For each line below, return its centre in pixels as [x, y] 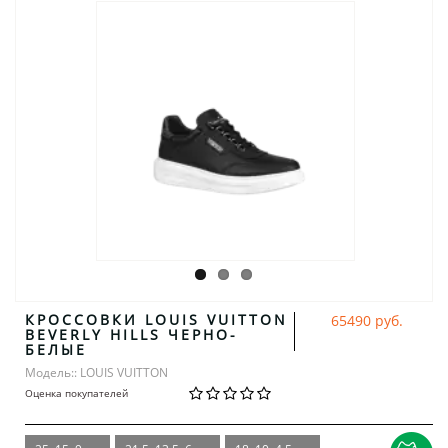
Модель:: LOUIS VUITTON [96, 372]
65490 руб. [366, 320]
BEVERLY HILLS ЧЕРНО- [131, 334]
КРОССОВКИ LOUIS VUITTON [156, 319]
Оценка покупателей [76, 392]
